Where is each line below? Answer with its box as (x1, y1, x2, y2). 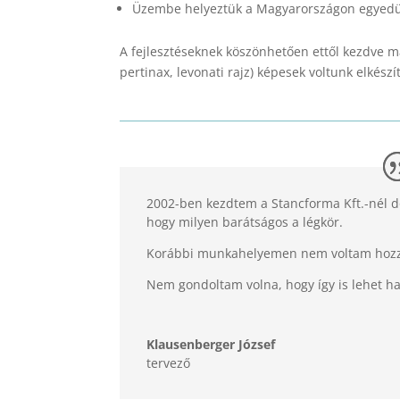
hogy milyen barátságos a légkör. (146, 213, 344, 231)
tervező (146, 354, 191, 372)
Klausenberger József (146, 336, 276, 354)
